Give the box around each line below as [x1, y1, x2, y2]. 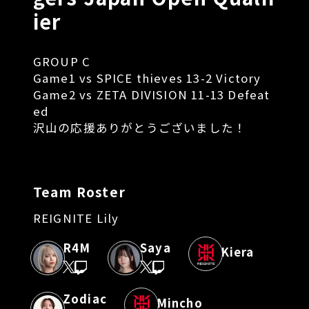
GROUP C [32, 52, 91, 70]
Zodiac [62, 290, 107, 307]
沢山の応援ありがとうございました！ [32, 119, 247, 136]
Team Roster [32, 181, 126, 201]
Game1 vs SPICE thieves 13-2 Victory [32, 69, 261, 86]
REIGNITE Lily [32, 209, 119, 226]
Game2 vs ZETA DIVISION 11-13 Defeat [32, 86, 270, 103]
